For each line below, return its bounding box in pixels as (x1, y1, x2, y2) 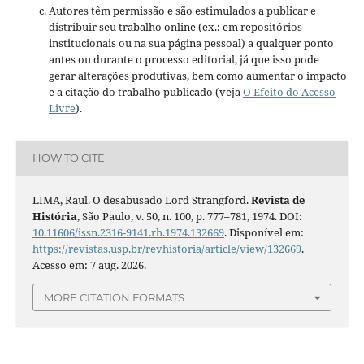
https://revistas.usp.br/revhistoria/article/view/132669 (32, 240, 301, 256)
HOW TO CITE (32, 151, 105, 165)
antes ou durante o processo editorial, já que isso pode (48, 51, 319, 67)
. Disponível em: (223, 224, 304, 240)
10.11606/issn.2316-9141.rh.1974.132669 (32, 224, 224, 240)
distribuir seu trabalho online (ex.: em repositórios (48, 19, 302, 34)
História (32, 208, 77, 223)
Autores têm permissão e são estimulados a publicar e (48, 2, 316, 18)
